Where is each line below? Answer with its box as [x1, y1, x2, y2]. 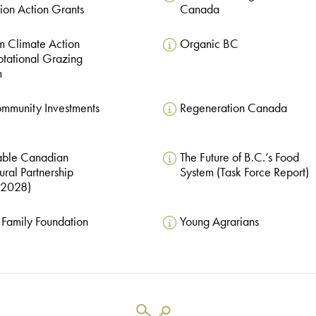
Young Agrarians [179, 214, 259, 230]
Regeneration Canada [179, 100, 287, 116]
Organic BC [179, 36, 238, 52]
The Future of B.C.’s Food [179, 150, 299, 166]
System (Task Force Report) [179, 164, 309, 181]
